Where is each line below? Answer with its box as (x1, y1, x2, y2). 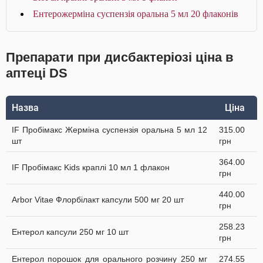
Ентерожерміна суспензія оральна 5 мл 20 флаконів (33, 9, 238, 19)
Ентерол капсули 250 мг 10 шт (12, 227, 129, 237)
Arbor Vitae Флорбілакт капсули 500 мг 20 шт (12, 195, 184, 204)
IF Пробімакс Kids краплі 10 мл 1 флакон (12, 163, 170, 172)
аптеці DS (6, 66, 68, 80)
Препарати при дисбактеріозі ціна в (6, 50, 234, 65)
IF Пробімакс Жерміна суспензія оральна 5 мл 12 (12, 125, 207, 134)
